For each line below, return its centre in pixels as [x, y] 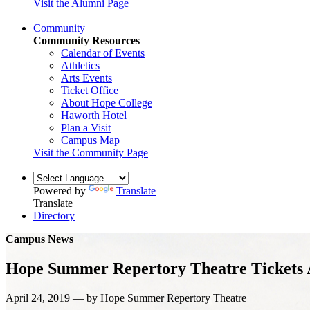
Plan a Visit [86, 127]
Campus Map [90, 140]
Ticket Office [90, 90]
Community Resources [86, 40]
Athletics [80, 65]
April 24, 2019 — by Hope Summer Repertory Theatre [126, 298]
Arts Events [86, 77]
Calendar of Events [103, 53]
